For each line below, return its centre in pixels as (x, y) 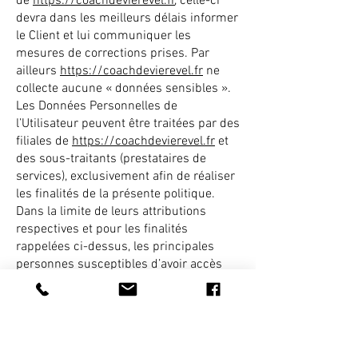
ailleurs (38, 71)
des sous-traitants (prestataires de (111, 159)
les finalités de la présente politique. (115, 194)
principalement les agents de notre (112, 317)
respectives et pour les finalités (102, 229)
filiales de (44, 141)
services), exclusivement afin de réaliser (125, 177)
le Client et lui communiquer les (103, 36)
